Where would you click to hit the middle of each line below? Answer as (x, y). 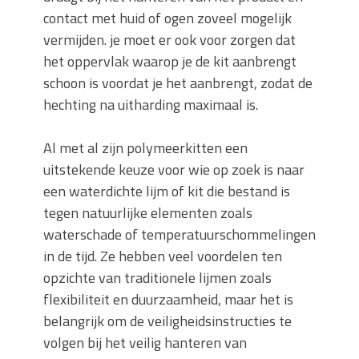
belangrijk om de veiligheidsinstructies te (167, 321)
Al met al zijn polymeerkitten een (145, 148)
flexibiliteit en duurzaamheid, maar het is (168, 299)
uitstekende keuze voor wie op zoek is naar (174, 169)
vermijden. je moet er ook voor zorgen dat (169, 40)
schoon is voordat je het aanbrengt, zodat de (178, 83)
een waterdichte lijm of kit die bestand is (167, 191)
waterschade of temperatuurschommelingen (179, 234)
